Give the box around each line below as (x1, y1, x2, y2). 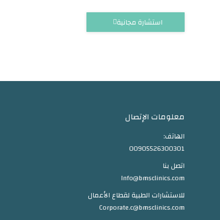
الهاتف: (164, 130, 185, 143)
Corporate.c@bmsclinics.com (99, 201, 185, 214)
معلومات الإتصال (125, 110, 185, 124)
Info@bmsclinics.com (121, 172, 185, 185)
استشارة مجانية (116, 16, 163, 28)
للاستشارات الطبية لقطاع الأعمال (88, 189, 185, 202)
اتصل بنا (163, 160, 185, 172)
